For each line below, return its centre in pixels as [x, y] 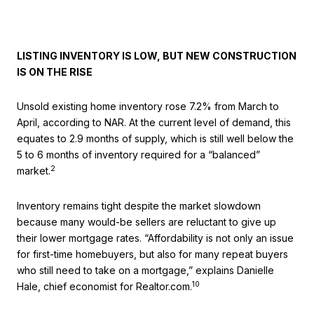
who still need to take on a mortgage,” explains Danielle [145, 271]
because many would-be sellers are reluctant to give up [146, 222]
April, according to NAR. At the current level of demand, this [154, 123]
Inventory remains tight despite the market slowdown [139, 206]
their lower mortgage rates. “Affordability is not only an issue [155, 238]
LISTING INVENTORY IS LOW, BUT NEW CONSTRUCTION [157, 55]
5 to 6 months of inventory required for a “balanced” [138, 155]
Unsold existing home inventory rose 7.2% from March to [148, 107]
